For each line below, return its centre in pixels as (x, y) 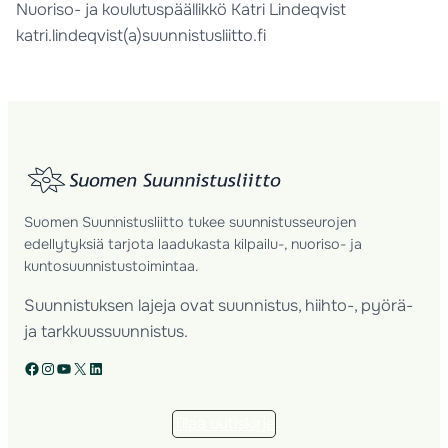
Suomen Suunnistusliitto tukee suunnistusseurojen (190, 221)
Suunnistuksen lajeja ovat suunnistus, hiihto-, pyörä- (219, 306)
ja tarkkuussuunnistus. (106, 332)
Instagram (46, 367)
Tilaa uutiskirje (224, 423)
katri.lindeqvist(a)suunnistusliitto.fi (141, 35)
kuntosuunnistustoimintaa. (112, 265)
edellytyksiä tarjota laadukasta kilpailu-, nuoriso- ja (193, 243)
